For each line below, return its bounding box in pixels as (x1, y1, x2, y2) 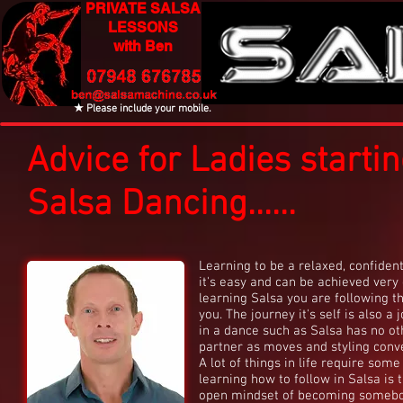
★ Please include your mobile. (73, 103, 211, 115)
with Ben (113, 38, 173, 55)
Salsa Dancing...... (27, 184, 296, 227)
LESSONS (104, 19, 182, 36)
